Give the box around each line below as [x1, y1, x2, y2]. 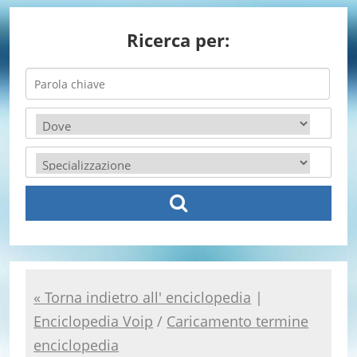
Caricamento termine [167, 312, 309, 331]
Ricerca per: [127, 28, 230, 53]
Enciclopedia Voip [33, 312, 154, 331]
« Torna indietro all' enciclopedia [33, 288, 252, 308]
